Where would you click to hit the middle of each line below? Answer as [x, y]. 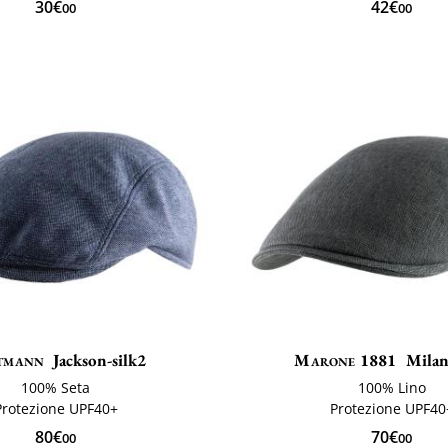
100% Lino [391, 388]
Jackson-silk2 [100, 360]
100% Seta [56, 388]
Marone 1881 [345, 360]
